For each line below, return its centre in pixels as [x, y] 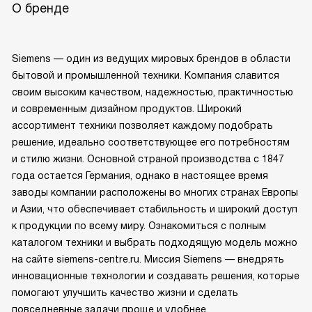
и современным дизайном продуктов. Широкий [127, 209]
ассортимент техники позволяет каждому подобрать [142, 226]
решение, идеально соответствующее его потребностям [151, 243]
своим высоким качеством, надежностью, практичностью [153, 193]
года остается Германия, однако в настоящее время [140, 276]
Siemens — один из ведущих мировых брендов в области [151, 159]
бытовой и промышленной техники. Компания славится [146, 176]
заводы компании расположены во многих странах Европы [155, 293]
